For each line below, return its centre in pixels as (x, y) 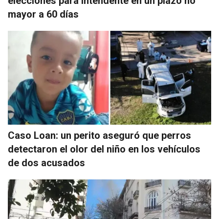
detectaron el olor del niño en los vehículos (104, 149)
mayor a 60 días (43, 14)
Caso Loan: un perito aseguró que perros (99, 136)
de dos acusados (46, 163)
